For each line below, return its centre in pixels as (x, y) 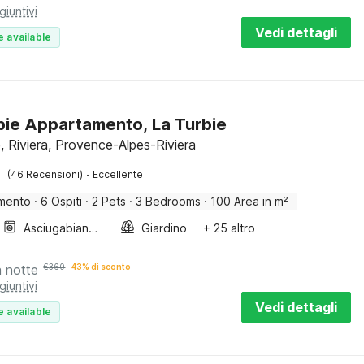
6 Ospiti (62, 201)
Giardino (165, 228)
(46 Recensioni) (45, 174)
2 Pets (109, 201)
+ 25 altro (230, 228)
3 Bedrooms (169, 201)
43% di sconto (102, 266)
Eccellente (118, 174)
